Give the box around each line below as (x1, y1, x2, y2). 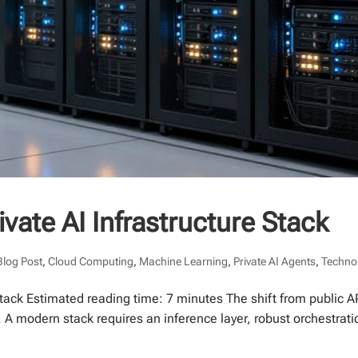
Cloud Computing (48, 255, 134, 268)
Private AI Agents (233, 255, 316, 268)
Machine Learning (139, 255, 229, 268)
